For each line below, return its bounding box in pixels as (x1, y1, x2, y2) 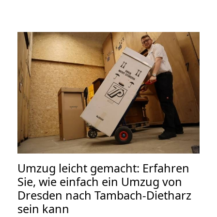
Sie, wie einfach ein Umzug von (17, 173, 182, 189)
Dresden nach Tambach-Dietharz (17, 187, 191, 203)
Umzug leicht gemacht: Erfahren (17, 160, 189, 176)
